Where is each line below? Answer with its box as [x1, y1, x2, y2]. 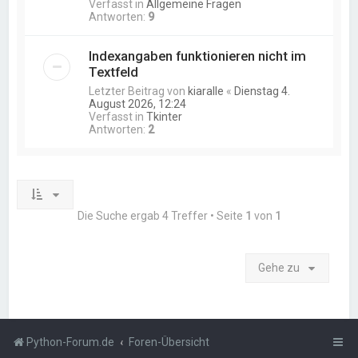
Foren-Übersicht [129, 335, 209, 348]
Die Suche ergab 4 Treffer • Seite [77, 209, 245, 222]
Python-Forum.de [26, 335, 114, 348]
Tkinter [146, 109, 183, 123]
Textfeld [89, 63, 139, 80]
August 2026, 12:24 [89, 97, 187, 110]
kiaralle [188, 84, 225, 97]
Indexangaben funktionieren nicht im [89, 47, 307, 64]
